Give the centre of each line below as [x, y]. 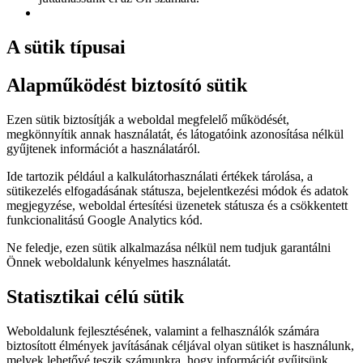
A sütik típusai [66, 47]
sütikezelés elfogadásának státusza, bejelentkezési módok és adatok [177, 190]
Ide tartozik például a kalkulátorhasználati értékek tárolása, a [160, 176]
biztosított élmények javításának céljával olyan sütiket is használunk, [180, 345]
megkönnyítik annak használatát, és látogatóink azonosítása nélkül [175, 134]
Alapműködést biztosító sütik [127, 85]
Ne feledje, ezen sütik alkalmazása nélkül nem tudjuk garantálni [169, 247]
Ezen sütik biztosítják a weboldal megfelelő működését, [148, 119]
